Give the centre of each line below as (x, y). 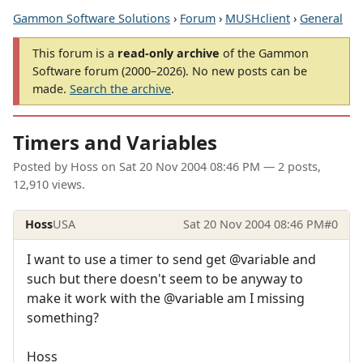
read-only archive (169, 53)
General (321, 18)
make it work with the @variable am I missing (166, 298)
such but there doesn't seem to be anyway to (165, 278)
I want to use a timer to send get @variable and (171, 259)
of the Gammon (264, 53)
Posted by (42, 167)
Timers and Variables (115, 143)
